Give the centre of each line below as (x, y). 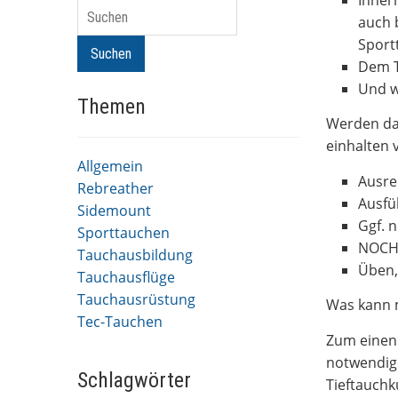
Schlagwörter (134, 380)
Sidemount (114, 211)
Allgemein (110, 166)
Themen (111, 107)
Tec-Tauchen (120, 322)
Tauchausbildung (135, 255)
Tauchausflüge (126, 277)
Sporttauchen (123, 233)
